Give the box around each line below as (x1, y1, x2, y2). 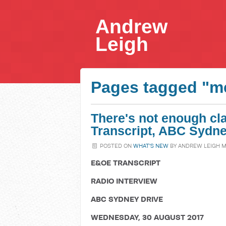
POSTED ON (98, 142, 134, 149)
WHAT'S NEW (133, 142, 169, 149)
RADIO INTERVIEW (91, 176, 157, 186)
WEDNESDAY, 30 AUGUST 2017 (91, 212, 204, 222)
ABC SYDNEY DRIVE (91, 194, 163, 204)
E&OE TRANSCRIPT (91, 158, 160, 167)
